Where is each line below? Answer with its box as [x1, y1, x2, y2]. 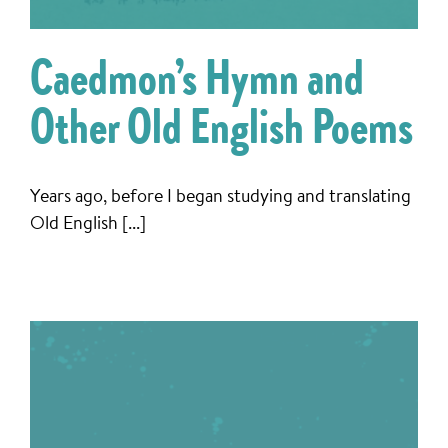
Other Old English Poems [30, 106, 413, 157]
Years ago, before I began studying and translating [30, 182, 411, 207]
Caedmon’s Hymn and [30, 57, 364, 108]
